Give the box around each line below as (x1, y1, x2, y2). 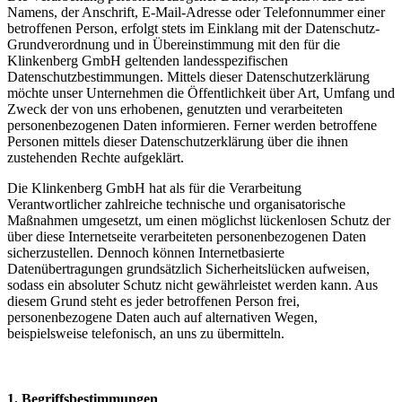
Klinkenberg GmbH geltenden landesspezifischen (7, 52, 288, 68)
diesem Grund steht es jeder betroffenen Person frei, (7, 293, 300, 309)
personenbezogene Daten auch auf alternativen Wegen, (7, 309, 318, 325)
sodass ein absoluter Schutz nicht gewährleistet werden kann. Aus (7, 276, 378, 293)
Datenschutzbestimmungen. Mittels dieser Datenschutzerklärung (7, 68, 370, 84)
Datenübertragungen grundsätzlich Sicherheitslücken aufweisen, (7, 260, 370, 276)
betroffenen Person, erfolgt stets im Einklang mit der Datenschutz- (7, 20, 380, 36)
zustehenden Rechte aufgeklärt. (7, 149, 184, 165)
